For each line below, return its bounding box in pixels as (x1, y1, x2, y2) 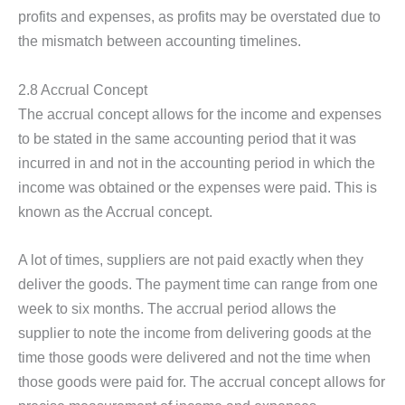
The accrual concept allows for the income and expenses (18, 105, 381, 122)
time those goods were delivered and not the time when (18, 348, 371, 365)
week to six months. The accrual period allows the (18, 299, 336, 316)
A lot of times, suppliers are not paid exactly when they (18, 250, 363, 268)
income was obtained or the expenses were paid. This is (18, 178, 377, 195)
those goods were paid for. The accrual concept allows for (18, 372, 385, 390)
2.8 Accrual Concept (18, 80, 147, 98)
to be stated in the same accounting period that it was (18, 129, 356, 146)
